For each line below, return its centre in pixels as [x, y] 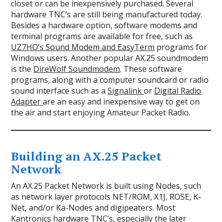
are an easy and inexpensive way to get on [121, 102]
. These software [151, 69]
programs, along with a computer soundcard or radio [110, 80]
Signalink [126, 91]
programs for [181, 47]
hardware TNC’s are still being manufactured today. [107, 15]
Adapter [27, 102]
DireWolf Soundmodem [77, 69]
